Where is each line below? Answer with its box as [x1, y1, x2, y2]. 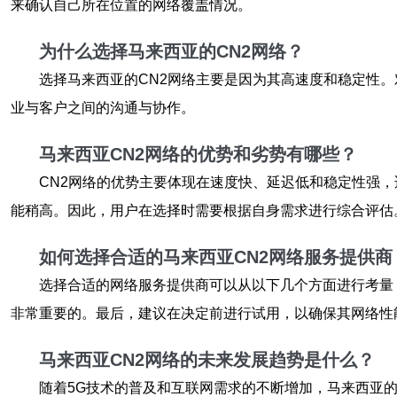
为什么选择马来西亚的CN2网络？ [39, 42, 304, 61]
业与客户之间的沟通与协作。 [11, 100, 195, 115]
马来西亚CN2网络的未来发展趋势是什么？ [39, 350, 375, 370]
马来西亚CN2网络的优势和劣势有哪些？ [39, 144, 357, 164]
